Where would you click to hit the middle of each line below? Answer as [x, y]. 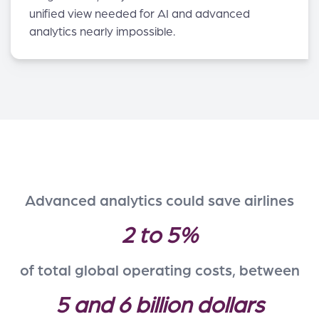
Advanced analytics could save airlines [159, 202]
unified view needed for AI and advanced [139, 14]
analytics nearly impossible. [102, 32]
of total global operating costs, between [159, 271]
